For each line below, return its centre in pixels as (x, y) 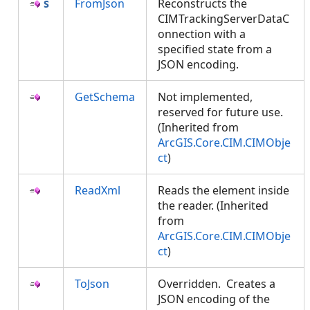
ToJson (92, 284)
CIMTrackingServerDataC (224, 19)
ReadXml (98, 190)
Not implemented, (205, 97)
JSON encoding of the (214, 299)
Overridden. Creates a (217, 284)
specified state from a (215, 49)
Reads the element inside (224, 190)
